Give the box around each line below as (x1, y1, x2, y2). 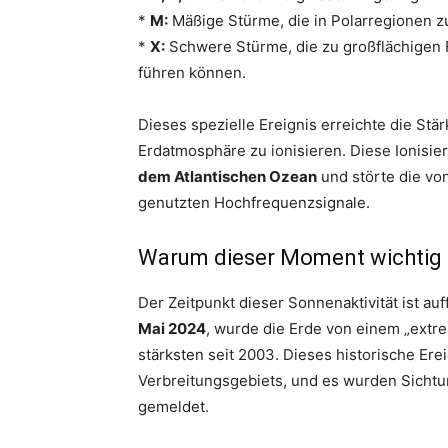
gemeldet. (138, 397, 209, 416)
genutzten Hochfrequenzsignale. (138, 193, 370, 212)
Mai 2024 (138, 319, 206, 338)
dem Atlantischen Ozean (138, 167, 317, 186)
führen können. (138, 63, 246, 82)
